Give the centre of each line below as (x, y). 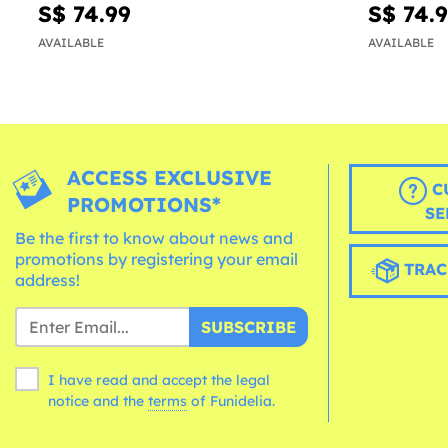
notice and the (98, 401)
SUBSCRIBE (248, 327)
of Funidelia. (233, 401)
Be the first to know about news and (154, 238)
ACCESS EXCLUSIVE (170, 178)
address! (47, 280)
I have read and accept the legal (159, 380)
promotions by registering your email (156, 259)
